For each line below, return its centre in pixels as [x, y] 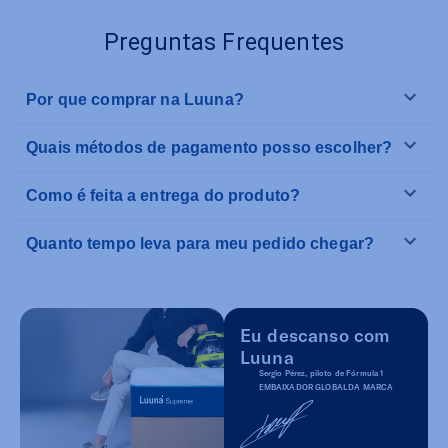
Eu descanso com [315, 335]
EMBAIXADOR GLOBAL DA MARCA [326, 387]
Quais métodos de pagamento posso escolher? [209, 148]
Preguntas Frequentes [223, 43]
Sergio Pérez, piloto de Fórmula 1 [321, 373]
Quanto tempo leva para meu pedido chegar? [200, 244]
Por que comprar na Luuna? [135, 100]
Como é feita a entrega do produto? [163, 196]
